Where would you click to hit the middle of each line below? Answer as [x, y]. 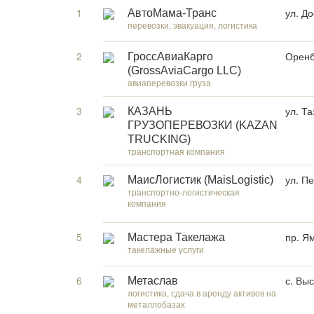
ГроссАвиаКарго [170, 56]
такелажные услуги [166, 249]
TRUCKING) [159, 139]
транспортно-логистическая [184, 192]
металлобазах [156, 304]
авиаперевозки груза [169, 82]
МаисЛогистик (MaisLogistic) [200, 180]
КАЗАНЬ [150, 111]
